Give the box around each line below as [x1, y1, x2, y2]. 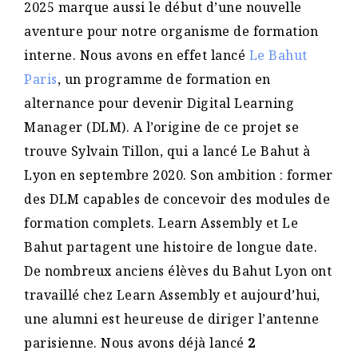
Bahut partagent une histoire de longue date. [24, 238, 317, 257]
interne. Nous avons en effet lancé [24, 46, 249, 65]
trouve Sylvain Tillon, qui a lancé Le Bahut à [24, 142, 311, 161]
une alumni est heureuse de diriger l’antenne [24, 310, 319, 328]
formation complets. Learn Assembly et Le [24, 214, 298, 233]
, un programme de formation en [57, 70, 271, 89]
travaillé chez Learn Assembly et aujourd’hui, [24, 286, 320, 304]
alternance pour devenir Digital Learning [24, 94, 294, 113]
